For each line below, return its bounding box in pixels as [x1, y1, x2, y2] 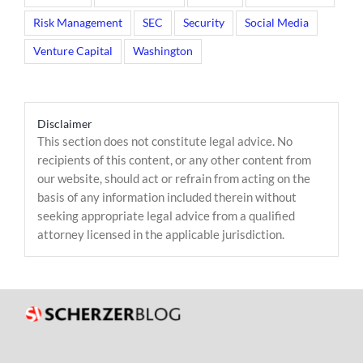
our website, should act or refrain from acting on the [37, 171, 310, 186]
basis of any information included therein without [37, 190, 297, 204]
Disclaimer [37, 117, 92, 130]
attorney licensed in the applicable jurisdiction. [37, 227, 284, 241]
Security [183, 16, 224, 29]
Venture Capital [33, 45, 113, 58]
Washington [133, 45, 193, 58]
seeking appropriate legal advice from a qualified [37, 208, 295, 223]
